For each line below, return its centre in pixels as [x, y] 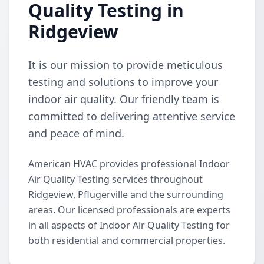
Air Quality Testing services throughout [115, 179]
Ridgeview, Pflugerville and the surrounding [126, 194]
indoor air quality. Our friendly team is [124, 99]
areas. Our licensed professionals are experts [129, 210]
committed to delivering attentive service [132, 116]
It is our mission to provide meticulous [126, 65]
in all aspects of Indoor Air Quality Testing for [129, 225]
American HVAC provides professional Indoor [129, 164]
